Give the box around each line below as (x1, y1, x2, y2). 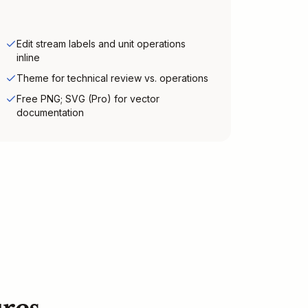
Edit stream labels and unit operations (16, 38, 186, 49)
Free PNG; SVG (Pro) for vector (16, 93, 159, 104)
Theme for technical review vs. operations (16, 72, 208, 84)
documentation (16, 107, 84, 118)
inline (16, 52, 40, 63)
